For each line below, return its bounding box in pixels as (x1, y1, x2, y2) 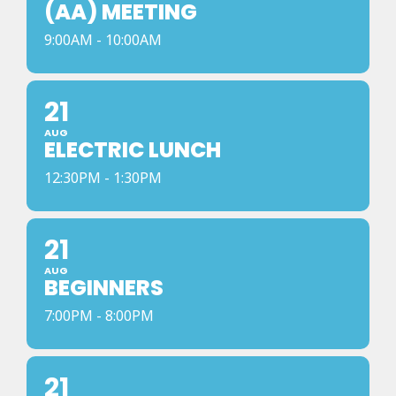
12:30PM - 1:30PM (44, 168, 162, 187)
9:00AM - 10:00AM (44, 30, 162, 49)
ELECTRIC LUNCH (44, 135, 221, 164)
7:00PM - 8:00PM (44, 306, 154, 325)
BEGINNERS (44, 273, 164, 302)
